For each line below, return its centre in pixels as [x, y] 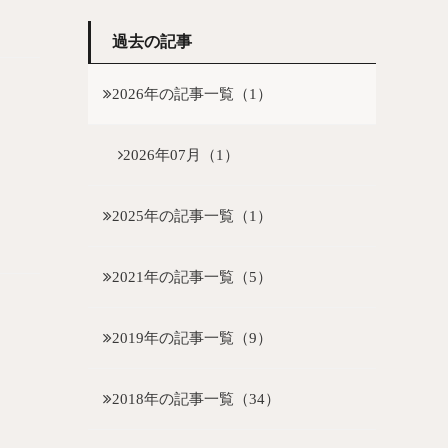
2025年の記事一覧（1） [192, 215]
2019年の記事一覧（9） [192, 337]
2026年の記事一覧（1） [192, 93]
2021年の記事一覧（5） [192, 276]
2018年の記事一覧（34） [196, 398]
